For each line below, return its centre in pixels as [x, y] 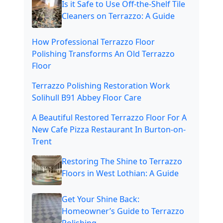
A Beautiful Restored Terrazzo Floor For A [109, 118]
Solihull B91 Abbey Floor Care [87, 98]
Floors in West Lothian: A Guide [120, 173]
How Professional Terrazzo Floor [93, 42]
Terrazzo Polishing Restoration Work [101, 86]
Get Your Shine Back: [101, 199]
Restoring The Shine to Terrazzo [122, 162]
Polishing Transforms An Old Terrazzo [103, 54]
